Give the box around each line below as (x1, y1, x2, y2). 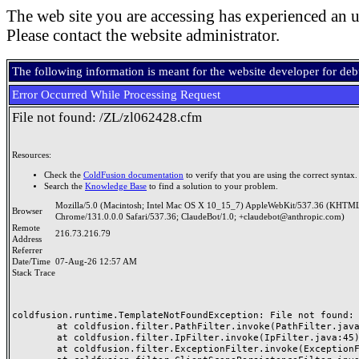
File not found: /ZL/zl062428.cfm (12, 110, 202, 125)
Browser (12, 207, 47, 216)
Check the (44, 170, 83, 179)
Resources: (12, 151, 51, 159)
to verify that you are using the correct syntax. (184, 170, 357, 179)
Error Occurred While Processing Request (12, 88, 220, 101)
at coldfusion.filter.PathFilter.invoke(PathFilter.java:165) (12, 321, 57, 332)
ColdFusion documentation (83, 170, 184, 179)
